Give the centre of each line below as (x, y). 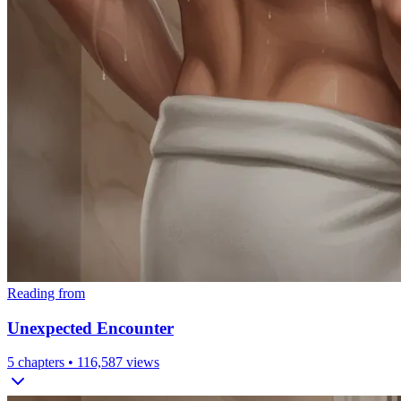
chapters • (46, 363)
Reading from (46, 293)
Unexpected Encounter (90, 328)
